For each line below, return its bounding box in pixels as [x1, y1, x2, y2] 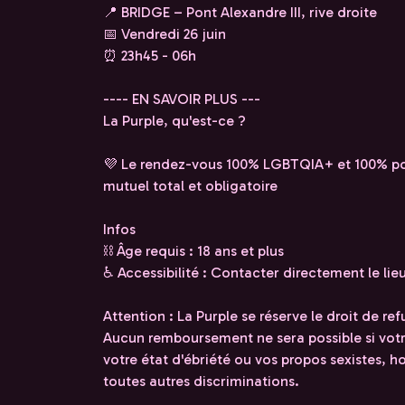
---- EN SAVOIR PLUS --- [103, 90, 260, 108]
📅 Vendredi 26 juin [103, 25, 226, 42]
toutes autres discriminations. [103, 372, 299, 390]
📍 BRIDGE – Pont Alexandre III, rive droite [103, 4, 377, 21]
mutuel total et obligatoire [103, 177, 278, 194]
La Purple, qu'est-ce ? [103, 112, 246, 129]
